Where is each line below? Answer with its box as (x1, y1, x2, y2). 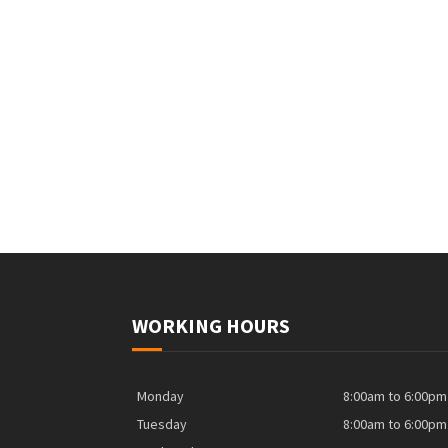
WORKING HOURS (132, 312, 290, 338)
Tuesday (137, 414, 187, 433)
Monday (137, 386, 184, 405)
